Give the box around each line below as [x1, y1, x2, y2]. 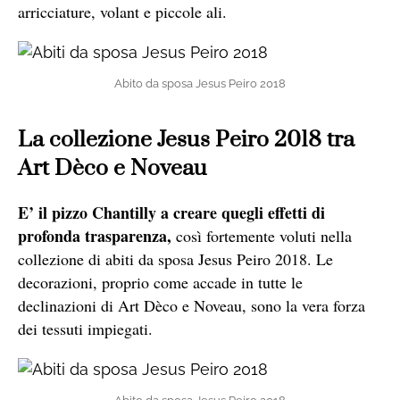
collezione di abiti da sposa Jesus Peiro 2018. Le [18, 248, 333, 271]
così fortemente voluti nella [171, 225, 352, 247]
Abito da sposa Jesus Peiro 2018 [114, 77, 286, 91]
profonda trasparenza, [18, 224, 171, 248]
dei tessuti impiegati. [18, 318, 153, 340]
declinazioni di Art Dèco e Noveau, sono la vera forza [18, 295, 365, 317]
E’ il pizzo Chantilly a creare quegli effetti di [18, 201, 325, 225]
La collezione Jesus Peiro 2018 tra [18, 126, 354, 154]
